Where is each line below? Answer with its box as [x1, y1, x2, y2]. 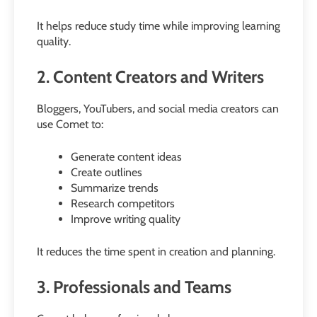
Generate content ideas [71, 150, 182, 164]
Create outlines [71, 166, 142, 180]
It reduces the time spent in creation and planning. [37, 245, 275, 259]
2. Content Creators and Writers [37, 67, 264, 88]
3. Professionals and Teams [37, 277, 231, 298]
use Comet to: [37, 117, 103, 132]
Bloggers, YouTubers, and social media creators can [37, 102, 279, 116]
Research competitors [71, 197, 175, 211]
